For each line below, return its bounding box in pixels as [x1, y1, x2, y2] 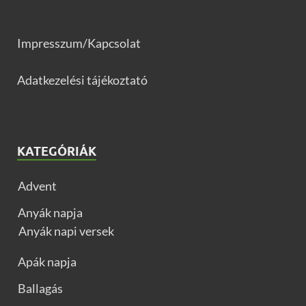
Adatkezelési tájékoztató [17, 72, 148, 88]
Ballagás [18, 281, 63, 296]
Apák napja [18, 254, 76, 270]
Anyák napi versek [18, 223, 114, 239]
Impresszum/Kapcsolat [17, 36, 141, 51]
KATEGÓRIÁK [17, 144, 96, 159]
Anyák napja [18, 205, 83, 221]
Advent [18, 178, 57, 194]
